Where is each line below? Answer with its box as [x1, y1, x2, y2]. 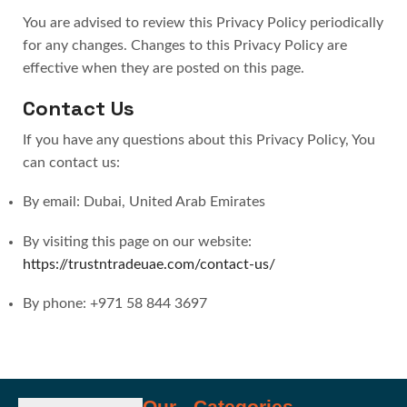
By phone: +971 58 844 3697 [23, 296, 207, 312]
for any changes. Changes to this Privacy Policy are [23, 38, 347, 54]
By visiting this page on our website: [23, 233, 252, 249]
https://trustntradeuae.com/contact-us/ [23, 256, 275, 272]
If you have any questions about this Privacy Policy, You [23, 132, 375, 147]
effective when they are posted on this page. [23, 61, 304, 76]
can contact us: [23, 154, 120, 170]
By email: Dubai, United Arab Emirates [23, 194, 265, 210]
